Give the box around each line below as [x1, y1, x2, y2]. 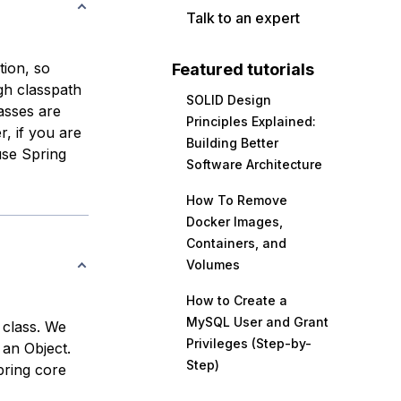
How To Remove [186, 192, 287, 208]
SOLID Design [186, 92, 271, 107]
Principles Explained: [186, 114, 316, 129]
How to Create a [186, 293, 287, 308]
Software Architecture [186, 157, 322, 172]
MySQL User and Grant [186, 314, 328, 329]
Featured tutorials [172, 60, 314, 79]
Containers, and [186, 235, 286, 251]
